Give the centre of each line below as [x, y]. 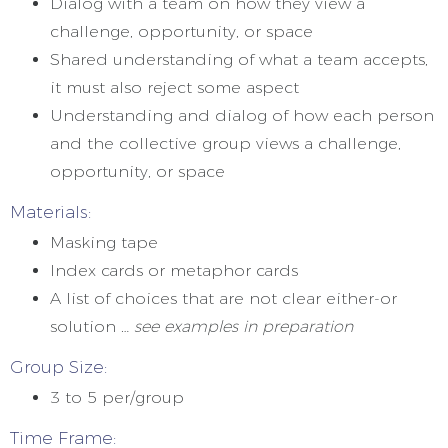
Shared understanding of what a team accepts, [239, 59]
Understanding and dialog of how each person [242, 115]
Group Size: [58, 366]
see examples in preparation [243, 326]
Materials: [50, 211]
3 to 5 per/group [117, 397]
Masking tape [104, 242]
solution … [92, 326]
